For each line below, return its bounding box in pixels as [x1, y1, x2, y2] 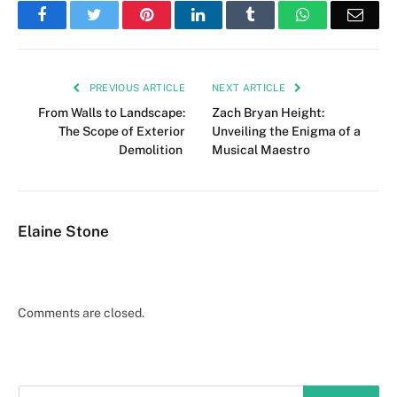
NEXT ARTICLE [212, 82, 289, 94]
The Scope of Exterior [58, 124, 185, 139]
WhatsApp [308, 6, 378, 23]
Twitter [100, 6, 147, 23]
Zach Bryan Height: [212, 105, 324, 121]
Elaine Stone [18, 222, 109, 241]
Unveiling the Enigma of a [212, 124, 361, 139]
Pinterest [152, 6, 208, 23]
